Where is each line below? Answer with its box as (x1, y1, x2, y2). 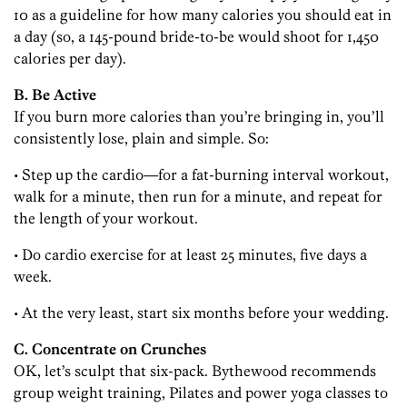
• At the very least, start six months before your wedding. (14, 303, 389, 323)
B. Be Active (14, 85, 96, 104)
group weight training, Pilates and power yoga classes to (14, 383, 388, 402)
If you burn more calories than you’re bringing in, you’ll (14, 107, 384, 126)
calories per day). (14, 49, 126, 68)
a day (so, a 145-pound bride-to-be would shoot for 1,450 (14, 27, 379, 46)
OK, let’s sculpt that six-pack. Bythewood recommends (14, 362, 376, 381)
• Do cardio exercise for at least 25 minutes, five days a (14, 245, 367, 264)
